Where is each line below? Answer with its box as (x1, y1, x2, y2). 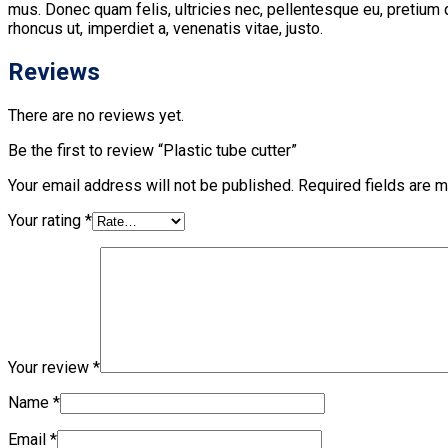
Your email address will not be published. (8, 175, 294, 195)
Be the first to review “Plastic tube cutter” (8, 140, 297, 160)
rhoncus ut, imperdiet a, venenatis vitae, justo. (8, 18, 323, 38)
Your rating (8, 210, 85, 230)
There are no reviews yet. (8, 105, 184, 125)
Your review (8, 357, 93, 377)
